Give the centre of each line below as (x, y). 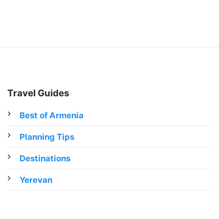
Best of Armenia (51, 116)
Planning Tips (47, 137)
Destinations (45, 159)
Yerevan (36, 180)
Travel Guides (38, 93)
